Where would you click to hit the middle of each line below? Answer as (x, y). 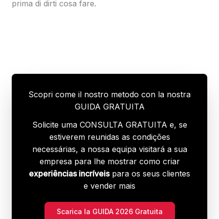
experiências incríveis (69, 173)
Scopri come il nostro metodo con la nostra (109, 94)
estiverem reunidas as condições (109, 137)
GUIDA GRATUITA (109, 106)
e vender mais (109, 186)
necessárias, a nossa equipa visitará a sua (109, 149)
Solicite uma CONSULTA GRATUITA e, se (109, 124)
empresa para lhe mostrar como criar (109, 161)
